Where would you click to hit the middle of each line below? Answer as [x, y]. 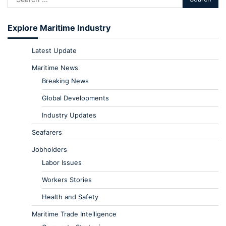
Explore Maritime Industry [59, 27]
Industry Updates [69, 115]
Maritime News [55, 67]
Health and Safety [70, 196]
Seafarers [47, 132]
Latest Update [54, 50]
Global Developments [75, 98]
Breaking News [65, 80]
